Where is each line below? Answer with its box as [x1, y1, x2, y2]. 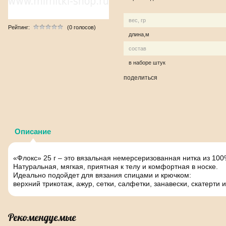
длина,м [129, 31, 149, 37]
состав [129, 45, 146, 51]
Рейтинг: [8, 24, 30, 30]
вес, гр [129, 17, 146, 23]
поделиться [124, 74, 157, 81]
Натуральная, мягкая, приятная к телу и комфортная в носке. [13, 162, 218, 171]
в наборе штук [129, 60, 165, 66]
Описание [15, 127, 51, 136]
